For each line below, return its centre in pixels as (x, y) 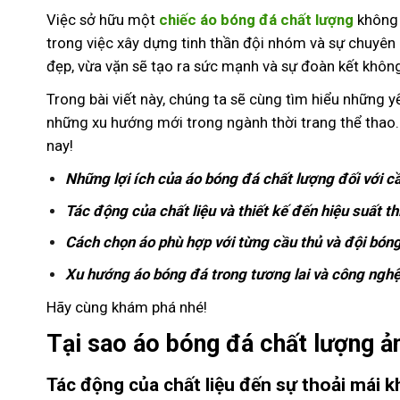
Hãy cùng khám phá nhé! (127, 307)
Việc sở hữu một (103, 19)
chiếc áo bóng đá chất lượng (256, 19)
